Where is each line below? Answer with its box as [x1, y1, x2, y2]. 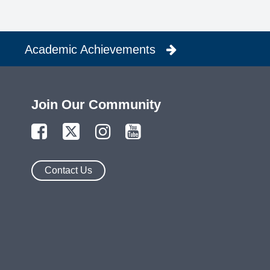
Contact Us [45, 165, 92, 175]
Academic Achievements [25, 42, 155, 56]
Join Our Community [31, 97, 161, 112]
